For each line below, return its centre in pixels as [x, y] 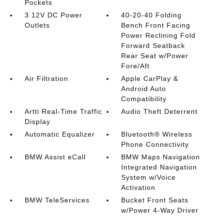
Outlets [37, 25]
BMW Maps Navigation [161, 157]
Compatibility [144, 99]
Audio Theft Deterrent [160, 112]
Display [37, 122]
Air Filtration [46, 79]
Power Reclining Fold [159, 36]
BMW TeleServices [57, 200]
